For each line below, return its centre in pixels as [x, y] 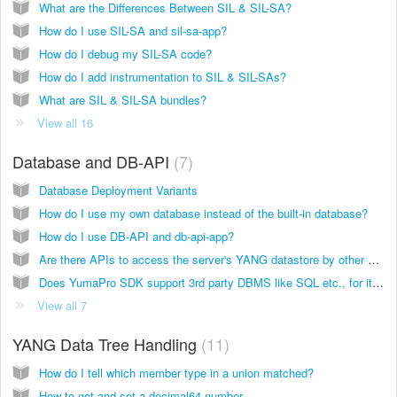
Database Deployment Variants [118, 190]
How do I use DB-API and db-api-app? [136, 236]
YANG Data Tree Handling [107, 343]
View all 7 [62, 305]
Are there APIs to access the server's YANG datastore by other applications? [374, 259]
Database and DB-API [93, 161]
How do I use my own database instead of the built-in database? [203, 213]
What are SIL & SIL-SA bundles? [123, 99]
